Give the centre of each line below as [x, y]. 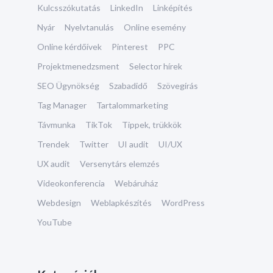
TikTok [99, 125]
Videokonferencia [71, 183]
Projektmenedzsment [78, 66]
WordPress [183, 203]
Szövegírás [178, 86]
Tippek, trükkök [152, 125]
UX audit [54, 164]
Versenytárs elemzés [120, 164]
